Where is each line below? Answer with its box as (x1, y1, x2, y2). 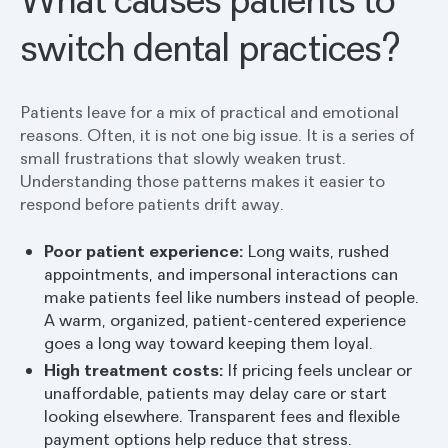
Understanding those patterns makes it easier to (20, 170, 385, 192)
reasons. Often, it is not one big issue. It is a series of (20, 124, 415, 146)
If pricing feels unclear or (223, 359, 412, 381)
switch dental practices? (20, 22, 400, 71)
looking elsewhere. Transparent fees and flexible (44, 405, 400, 427)
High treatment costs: (44, 359, 223, 381)
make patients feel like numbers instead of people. (44, 286, 419, 308)
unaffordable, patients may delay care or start (44, 382, 387, 404)
